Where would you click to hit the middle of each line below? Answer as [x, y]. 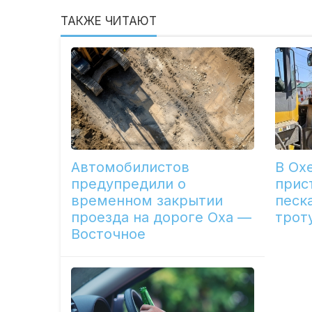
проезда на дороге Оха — [162, 217]
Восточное [109, 234]
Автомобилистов [131, 167]
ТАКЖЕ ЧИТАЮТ [109, 21]
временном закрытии [147, 200]
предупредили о [129, 184]
